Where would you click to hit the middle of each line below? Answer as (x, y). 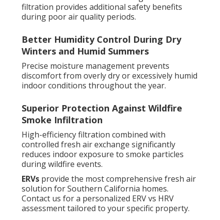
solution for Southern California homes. (95, 189)
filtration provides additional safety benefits (102, 7)
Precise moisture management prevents (96, 66)
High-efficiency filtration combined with (94, 135)
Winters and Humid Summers (85, 51)
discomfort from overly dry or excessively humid (110, 76)
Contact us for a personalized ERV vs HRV (98, 199)
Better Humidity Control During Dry (101, 40)
